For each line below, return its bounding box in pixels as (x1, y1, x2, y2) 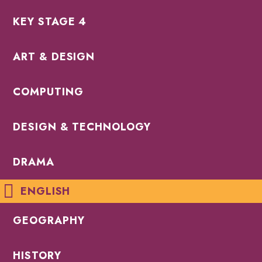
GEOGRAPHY (13, 213, 85, 229)
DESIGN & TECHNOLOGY (13, 119, 151, 135)
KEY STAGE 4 (13, 14, 87, 30)
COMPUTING (13, 84, 84, 100)
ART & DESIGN (13, 49, 95, 65)
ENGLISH (20, 184, 71, 199)
